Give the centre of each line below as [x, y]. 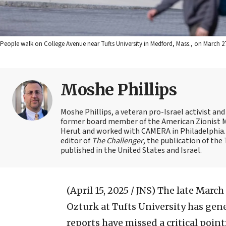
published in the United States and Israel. [131, 150]
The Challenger [118, 140]
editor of [76, 140]
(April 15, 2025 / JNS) [111, 190]
